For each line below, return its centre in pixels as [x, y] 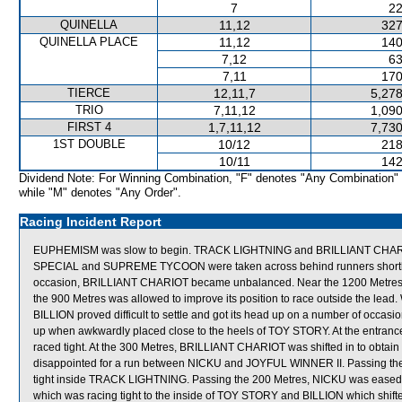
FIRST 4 [89, 127]
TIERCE [89, 93]
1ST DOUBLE [89, 144]
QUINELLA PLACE [89, 42]
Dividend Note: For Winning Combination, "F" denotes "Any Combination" [209, 178]
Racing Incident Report [91, 222]
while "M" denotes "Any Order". [100, 192]
